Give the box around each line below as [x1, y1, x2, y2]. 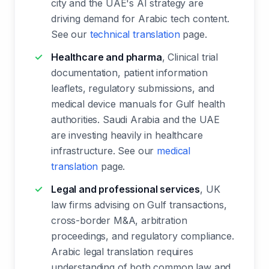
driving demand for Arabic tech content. [51, 13, 229, 25]
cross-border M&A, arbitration [51, 214, 187, 226]
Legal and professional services [51, 183, 201, 195]
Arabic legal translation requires [51, 246, 193, 258]
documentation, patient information [51, 67, 208, 79]
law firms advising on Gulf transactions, [51, 199, 227, 211]
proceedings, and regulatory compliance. [51, 230, 234, 242]
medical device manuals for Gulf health [51, 98, 225, 110]
